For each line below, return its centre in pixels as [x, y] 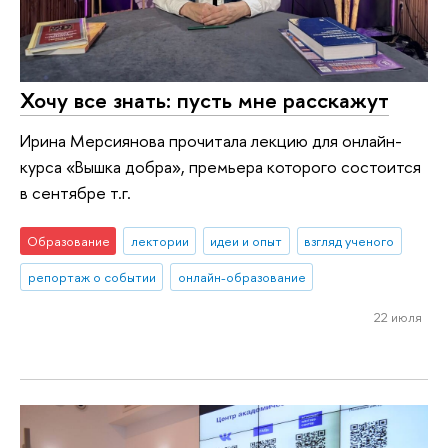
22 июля [397, 316]
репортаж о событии [91, 276]
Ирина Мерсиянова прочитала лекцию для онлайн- [211, 140]
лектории [159, 241]
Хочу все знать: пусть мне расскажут [204, 99]
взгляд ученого [349, 241]
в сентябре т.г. [75, 192]
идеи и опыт [246, 241]
